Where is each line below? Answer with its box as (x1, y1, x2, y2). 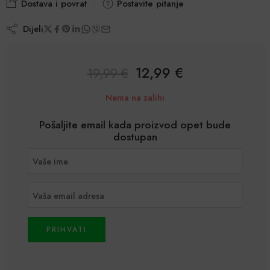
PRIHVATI (46, 224, 87, 236)
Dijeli (18, 22, 43, 35)
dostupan (113, 129, 157, 145)
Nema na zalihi (105, 91, 165, 104)
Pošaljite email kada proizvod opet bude (39, 117, 231, 133)
